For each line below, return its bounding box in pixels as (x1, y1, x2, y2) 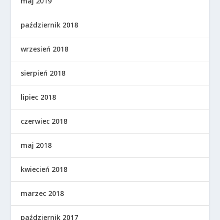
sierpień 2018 (21, 68, 66, 78)
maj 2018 (21, 140, 52, 150)
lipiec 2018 (21, 92, 56, 102)
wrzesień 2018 (21, 44, 69, 54)
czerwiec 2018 (21, 116, 68, 126)
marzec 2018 (21, 188, 64, 198)
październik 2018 (21, 20, 79, 29)
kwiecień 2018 (21, 164, 68, 174)
